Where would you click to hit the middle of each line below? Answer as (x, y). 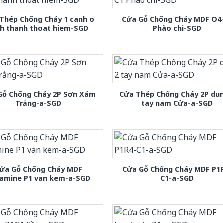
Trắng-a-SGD (39, 103)
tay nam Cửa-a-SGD (177, 103)
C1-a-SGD (177, 178)
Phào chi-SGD (177, 28)
